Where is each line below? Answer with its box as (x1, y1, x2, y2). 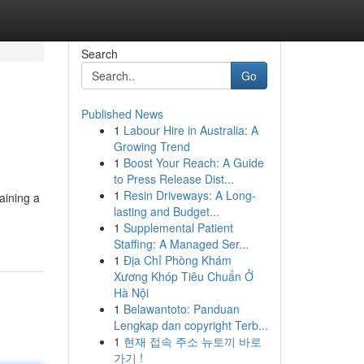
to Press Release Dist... (113, 171, 234, 187)
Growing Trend (113, 138, 190, 154)
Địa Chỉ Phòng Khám (123, 252, 232, 268)
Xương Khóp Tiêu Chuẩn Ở (113, 268, 253, 284)
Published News (80, 106, 163, 122)
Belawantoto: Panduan (123, 301, 240, 317)
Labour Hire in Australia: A (123, 122, 258, 138)
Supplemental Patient (123, 219, 233, 236)
